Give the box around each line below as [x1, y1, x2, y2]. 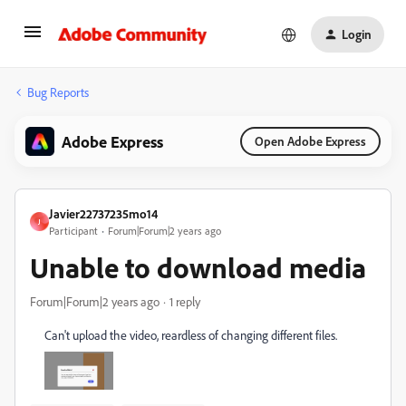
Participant [49, 224, 98, 237]
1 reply [169, 294, 200, 309]
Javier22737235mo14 [49, 206, 158, 221]
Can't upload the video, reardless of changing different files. [44, 327, 337, 343]
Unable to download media [30, 249, 366, 285]
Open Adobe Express [255, 133, 366, 149]
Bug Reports [27, 84, 89, 100]
